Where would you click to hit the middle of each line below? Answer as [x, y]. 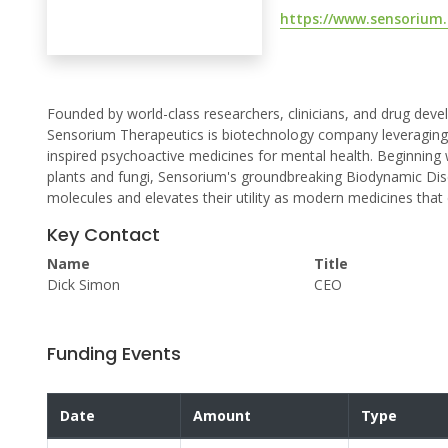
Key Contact [103, 235]
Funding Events [114, 354]
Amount [222, 416]
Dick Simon [83, 285]
